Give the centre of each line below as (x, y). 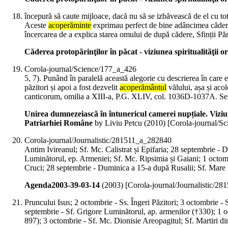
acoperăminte (70, 25)
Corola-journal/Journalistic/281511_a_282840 (98, 140)
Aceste (36, 25)
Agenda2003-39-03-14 (62, 185)
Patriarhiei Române (59, 123)
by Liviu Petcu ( (120, 123)
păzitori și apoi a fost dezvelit (72, 88)
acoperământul (143, 88)
